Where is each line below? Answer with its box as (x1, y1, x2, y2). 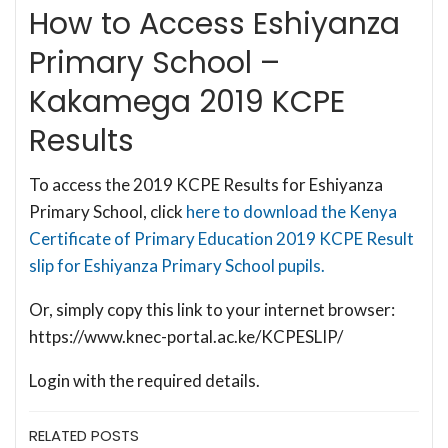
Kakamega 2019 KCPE (29, 80, 345, 123)
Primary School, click (29, 200, 186, 222)
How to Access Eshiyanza (29, 2, 400, 45)
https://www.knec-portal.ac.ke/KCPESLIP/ (29, 325, 343, 347)
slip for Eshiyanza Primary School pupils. (29, 254, 325, 276)
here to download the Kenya (186, 200, 397, 222)
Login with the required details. (29, 369, 260, 391)
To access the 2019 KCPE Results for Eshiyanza (29, 173, 383, 195)
